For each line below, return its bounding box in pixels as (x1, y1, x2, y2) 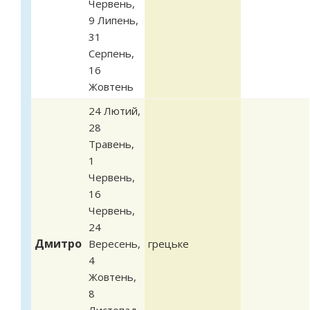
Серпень (89, 46, 131, 60)
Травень (89, 136, 131, 151)
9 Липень (89, 12, 136, 27)
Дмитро (35, 235, 82, 251)
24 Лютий (89, 103, 138, 118)
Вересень (89, 236, 138, 250)
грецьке (148, 236, 189, 250)
